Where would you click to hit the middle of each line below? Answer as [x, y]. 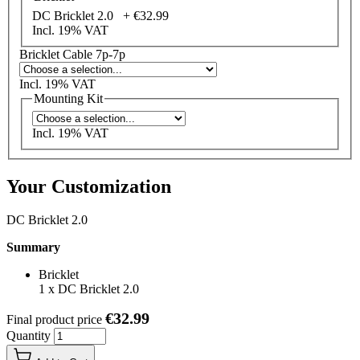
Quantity [30, 336]
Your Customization [89, 186]
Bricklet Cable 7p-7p [72, 54]
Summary [33, 247]
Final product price [56, 320]
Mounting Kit [68, 98]
